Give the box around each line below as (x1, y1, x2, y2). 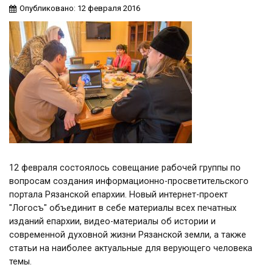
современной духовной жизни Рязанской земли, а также (9, 230, 246, 240)
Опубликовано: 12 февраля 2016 (19, 4, 140, 13)
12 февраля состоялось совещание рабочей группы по (9, 163, 241, 173)
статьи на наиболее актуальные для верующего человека (9, 243, 252, 253)
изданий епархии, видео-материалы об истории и (9, 216, 216, 227)
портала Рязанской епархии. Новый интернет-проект (9, 190, 228, 200)
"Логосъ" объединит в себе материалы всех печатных (9, 203, 236, 213)
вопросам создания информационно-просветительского (9, 176, 249, 186)
